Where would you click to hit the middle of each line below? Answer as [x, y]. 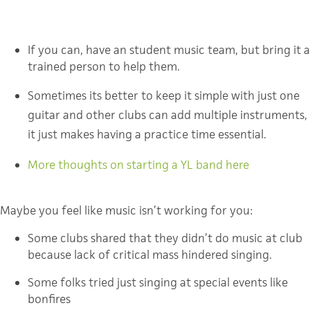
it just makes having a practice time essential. [147, 135]
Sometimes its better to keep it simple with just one [164, 96]
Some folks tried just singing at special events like [158, 283]
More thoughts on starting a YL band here [138, 165]
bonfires [49, 299]
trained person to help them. [104, 67]
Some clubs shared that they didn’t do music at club [165, 238]
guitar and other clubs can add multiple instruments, [167, 115]
